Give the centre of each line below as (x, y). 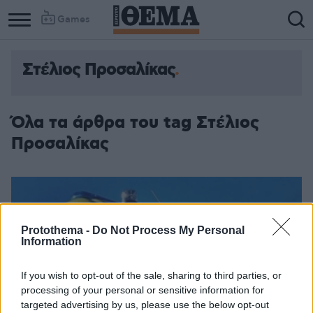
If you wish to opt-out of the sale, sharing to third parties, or (151, 275)
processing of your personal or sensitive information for (143, 290)
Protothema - (57, 230)
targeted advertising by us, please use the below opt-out (145, 304)
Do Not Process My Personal (168, 230)
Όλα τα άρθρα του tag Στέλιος (135, 123)
